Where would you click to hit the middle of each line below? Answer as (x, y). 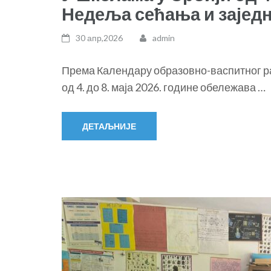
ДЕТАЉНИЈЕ (109, 126)
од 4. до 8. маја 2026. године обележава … (164, 87)
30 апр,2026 (99, 38)
